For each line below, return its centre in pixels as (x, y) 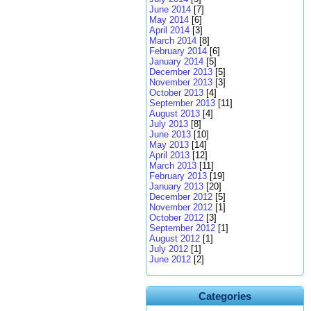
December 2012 (181, 197)
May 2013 (169, 145)
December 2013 (181, 72)
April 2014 (169, 30)
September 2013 (182, 103)
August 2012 (175, 238)
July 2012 (169, 249)
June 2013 (170, 134)
